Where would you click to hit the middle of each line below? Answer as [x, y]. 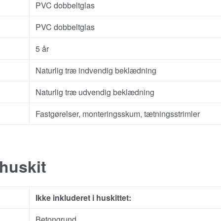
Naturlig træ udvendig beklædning [95, 92]
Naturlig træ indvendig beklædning [96, 70]
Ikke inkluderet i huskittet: [83, 197]
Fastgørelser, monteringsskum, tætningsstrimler [118, 113]
